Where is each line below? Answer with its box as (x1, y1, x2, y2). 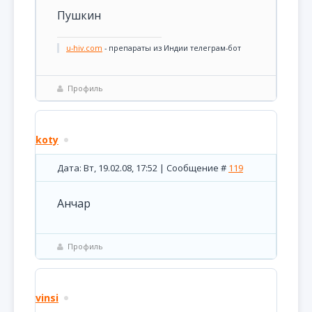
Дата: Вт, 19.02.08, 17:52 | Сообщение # (57, 162, 228, 174)
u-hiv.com (66, 43, 102, 53)
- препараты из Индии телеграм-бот (102, 43, 241, 53)
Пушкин (57, 8, 101, 23)
